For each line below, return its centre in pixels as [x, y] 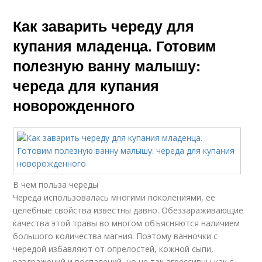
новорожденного [74, 105]
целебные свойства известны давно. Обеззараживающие [128, 210]
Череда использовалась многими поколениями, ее [114, 197]
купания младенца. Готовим [115, 46]
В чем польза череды [56, 185]
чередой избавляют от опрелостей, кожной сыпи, [113, 249]
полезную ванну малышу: [107, 65]
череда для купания [86, 85]
